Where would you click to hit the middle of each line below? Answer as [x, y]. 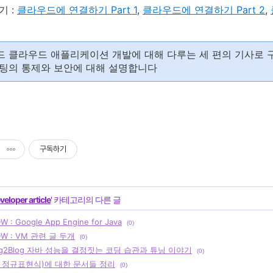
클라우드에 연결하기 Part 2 [204, 10]
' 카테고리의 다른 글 [86, 200]
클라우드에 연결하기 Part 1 [77, 10]
